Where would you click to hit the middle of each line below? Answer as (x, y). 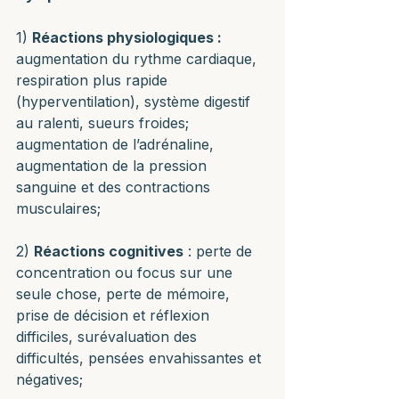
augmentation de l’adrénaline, (117, 144)
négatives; (49, 379)
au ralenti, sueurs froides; (105, 123)
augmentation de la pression (114, 166)
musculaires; (58, 208)
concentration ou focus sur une (126, 273)
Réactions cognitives (109, 251)
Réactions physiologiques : (127, 37)
